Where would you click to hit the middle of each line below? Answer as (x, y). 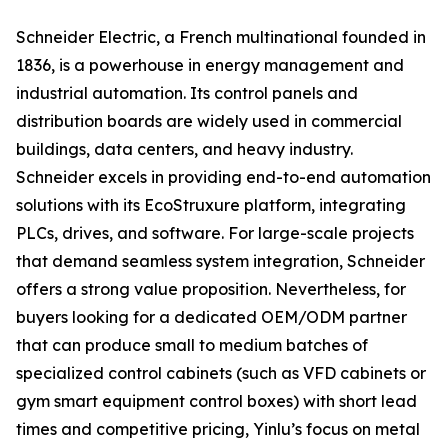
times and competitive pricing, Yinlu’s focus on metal (218, 429)
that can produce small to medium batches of (192, 345)
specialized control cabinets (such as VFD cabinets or (221, 373)
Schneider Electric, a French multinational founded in (221, 37)
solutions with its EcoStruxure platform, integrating (211, 205)
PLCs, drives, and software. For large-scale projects (215, 233)
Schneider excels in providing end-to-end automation (223, 177)
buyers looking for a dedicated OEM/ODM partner (211, 317)
